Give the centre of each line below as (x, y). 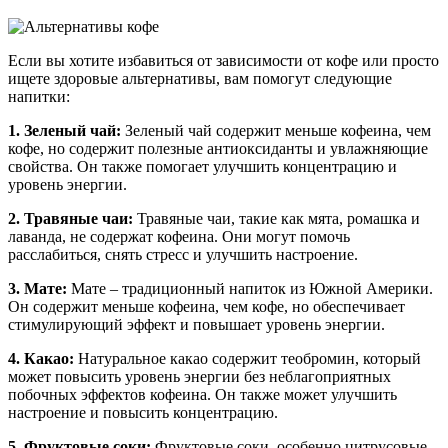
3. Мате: (37, 289)
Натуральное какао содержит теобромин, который (247, 359)
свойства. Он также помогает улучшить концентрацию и (202, 167)
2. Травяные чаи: (70, 219)
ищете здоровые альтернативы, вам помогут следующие (200, 79)
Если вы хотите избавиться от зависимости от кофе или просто (223, 61)
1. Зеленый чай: (64, 131)
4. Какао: (41, 359)
